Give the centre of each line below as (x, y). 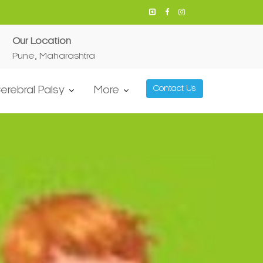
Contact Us (175, 88)
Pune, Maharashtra (54, 56)
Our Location (42, 41)
